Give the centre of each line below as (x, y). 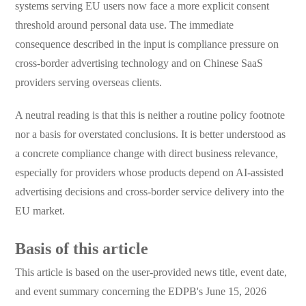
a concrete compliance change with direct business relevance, (146, 153)
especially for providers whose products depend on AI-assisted (149, 172)
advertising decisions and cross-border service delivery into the (149, 191)
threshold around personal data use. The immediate (124, 25)
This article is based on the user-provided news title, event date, (151, 272)
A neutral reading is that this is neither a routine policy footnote (150, 115)
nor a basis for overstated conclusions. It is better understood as (150, 134)
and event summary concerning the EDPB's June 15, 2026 (140, 291)
